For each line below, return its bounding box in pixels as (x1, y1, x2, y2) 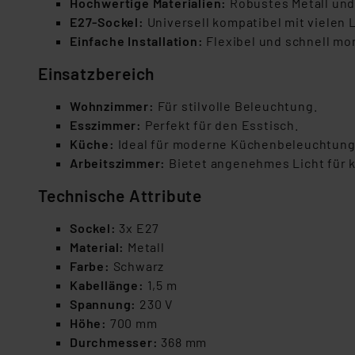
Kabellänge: (70, 277, 144, 292)
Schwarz (109, 258, 165, 273)
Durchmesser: (70, 334, 158, 349)
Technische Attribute (38, 185, 202, 205)
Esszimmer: (70, 117, 142, 132)
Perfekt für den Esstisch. (142, 117, 299, 132)
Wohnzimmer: (70, 98, 155, 113)
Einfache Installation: (70, 33, 204, 48)
